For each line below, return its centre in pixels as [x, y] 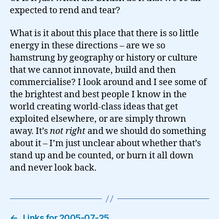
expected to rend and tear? [65, 10]
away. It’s [30, 131]
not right [68, 131]
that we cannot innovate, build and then [93, 70]
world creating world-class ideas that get [94, 107]
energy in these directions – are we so [88, 46]
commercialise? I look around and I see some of [108, 82]
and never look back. [53, 168]
